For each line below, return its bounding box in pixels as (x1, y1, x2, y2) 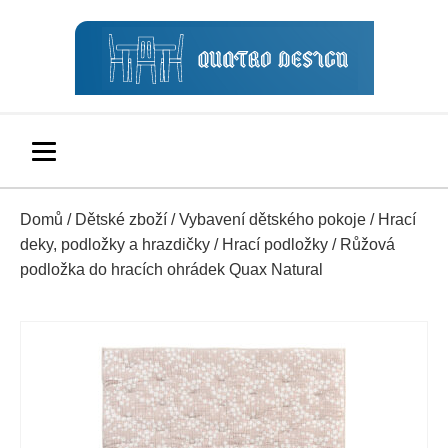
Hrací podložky (222, 236, 328, 253)
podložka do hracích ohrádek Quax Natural (20, 261, 323, 278)
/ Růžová (328, 236, 395, 253)
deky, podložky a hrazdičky (20, 236, 210, 253)
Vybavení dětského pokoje (179, 211, 366, 228)
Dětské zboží (75, 211, 167, 228)
